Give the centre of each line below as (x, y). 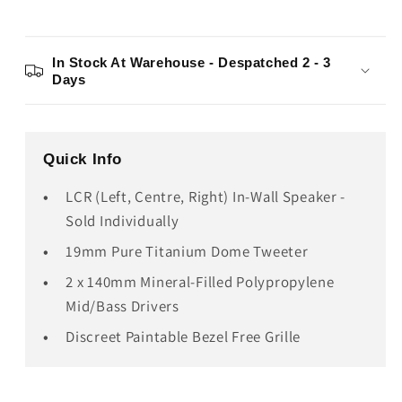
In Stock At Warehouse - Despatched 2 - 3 (192, 62)
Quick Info (83, 159)
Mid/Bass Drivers (122, 306)
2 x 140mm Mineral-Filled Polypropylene (200, 281)
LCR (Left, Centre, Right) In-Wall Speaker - (206, 196)
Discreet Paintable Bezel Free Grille (184, 336)
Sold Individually (122, 220)
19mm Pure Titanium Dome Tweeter (187, 251)
